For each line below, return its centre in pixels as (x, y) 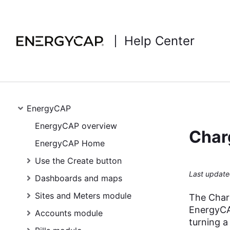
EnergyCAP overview (76, 126)
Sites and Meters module (83, 196)
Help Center (159, 41)
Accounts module (69, 213)
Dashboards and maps (79, 178)
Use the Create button (78, 161)
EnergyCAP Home (70, 143)
